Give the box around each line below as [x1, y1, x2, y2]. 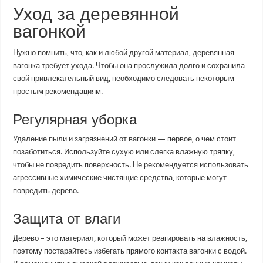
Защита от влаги [13, 211, 121, 227]
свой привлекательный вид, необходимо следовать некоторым [13, 74, 235, 83]
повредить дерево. [13, 186, 79, 195]
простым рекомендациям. [13, 87, 103, 96]
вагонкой [13, 22, 86, 42]
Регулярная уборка [13, 112, 137, 128]
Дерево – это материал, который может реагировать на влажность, [13, 234, 248, 243]
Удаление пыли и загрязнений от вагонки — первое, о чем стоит [13, 134, 237, 144]
